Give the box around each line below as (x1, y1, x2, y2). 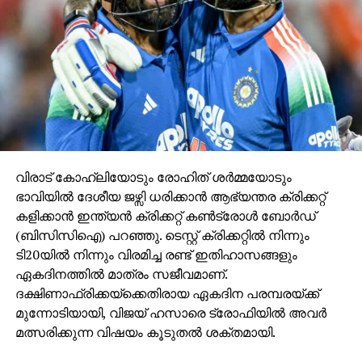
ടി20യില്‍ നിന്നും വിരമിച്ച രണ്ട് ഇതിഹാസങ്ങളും (15, 245, 297, 263)
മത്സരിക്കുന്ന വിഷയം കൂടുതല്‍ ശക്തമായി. (15, 322, 276, 341)
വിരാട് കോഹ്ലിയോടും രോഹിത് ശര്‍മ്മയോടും (15, 167, 292, 186)
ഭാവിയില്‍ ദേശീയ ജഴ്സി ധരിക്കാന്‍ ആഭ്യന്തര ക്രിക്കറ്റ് (15, 187, 326, 205)
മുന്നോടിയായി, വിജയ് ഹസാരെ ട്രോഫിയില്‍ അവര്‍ (15, 303, 326, 322)
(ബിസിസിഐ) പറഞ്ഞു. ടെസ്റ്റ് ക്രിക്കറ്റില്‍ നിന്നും (15, 225, 309, 244)
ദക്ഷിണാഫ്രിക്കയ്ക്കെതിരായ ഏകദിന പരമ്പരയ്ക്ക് (15, 284, 319, 302)
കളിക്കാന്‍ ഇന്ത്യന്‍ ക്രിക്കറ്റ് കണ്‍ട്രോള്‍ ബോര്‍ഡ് (15, 206, 316, 225)
